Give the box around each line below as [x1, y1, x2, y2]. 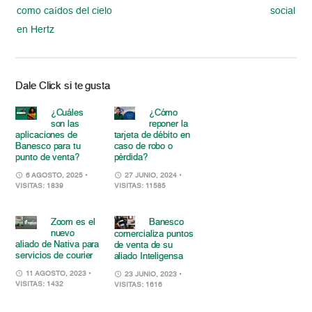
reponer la [148, 119, 188, 129]
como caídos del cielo [17, 6, 113, 16]
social [270, 6, 295, 16]
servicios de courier [15, 251, 93, 260]
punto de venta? [15, 153, 79, 162]
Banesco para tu [15, 141, 81, 151]
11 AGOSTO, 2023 [24, 270, 89, 277]
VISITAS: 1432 [15, 280, 64, 288]
